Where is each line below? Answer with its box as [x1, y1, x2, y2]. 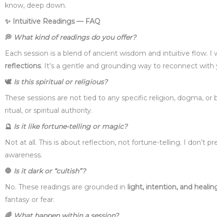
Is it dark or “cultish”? [14, 167, 86, 176]
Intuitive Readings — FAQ [11, 17, 100, 26]
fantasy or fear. [5, 195, 55, 204]
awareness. [5, 151, 42, 160]
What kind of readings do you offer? [14, 33, 136, 42]
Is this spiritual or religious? [14, 77, 108, 87]
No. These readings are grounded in [5, 183, 127, 192]
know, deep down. [5, 1, 66, 10]
